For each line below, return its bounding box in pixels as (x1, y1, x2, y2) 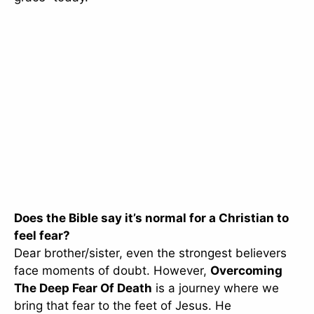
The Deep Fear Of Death (14, 281, 152, 296)
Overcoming (210, 264, 282, 278)
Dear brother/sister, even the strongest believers (14, 246, 287, 261)
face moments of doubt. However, (14, 264, 210, 278)
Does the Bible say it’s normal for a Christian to (14, 211, 289, 226)
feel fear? (14, 228, 70, 243)
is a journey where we (152, 281, 279, 296)
